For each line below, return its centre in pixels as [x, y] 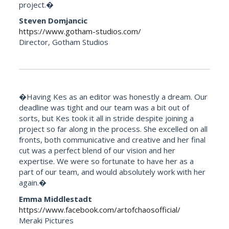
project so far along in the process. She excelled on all [113, 129]
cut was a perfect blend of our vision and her [97, 151]
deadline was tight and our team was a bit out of [104, 108]
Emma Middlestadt [56, 199]
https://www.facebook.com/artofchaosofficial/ [100, 209]
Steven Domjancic [53, 21]
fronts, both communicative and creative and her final [112, 140]
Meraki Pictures [47, 220]
